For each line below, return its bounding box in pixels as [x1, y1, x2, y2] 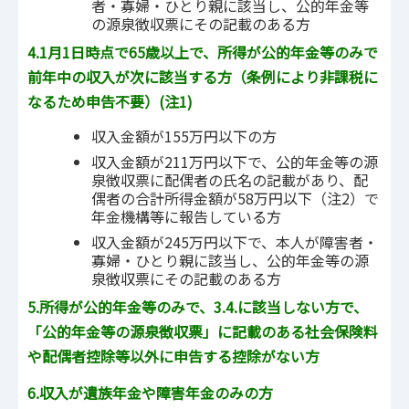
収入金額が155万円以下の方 [91, 124, 277, 147]
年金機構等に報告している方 [91, 204, 281, 227]
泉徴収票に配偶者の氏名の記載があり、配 [91, 168, 368, 191]
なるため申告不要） [27, 90, 159, 113]
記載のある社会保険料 [232, 320, 378, 342]
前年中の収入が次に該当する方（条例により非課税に [27, 66, 378, 89]
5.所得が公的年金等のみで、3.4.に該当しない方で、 [27, 295, 368, 318]
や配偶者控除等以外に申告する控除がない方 [27, 344, 320, 367]
